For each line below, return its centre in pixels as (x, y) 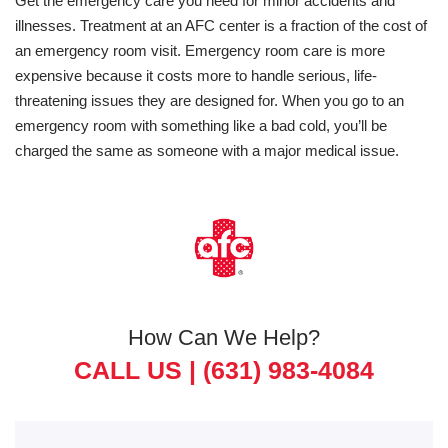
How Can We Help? (224, 337)
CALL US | (138, 370)
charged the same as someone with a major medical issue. (207, 150)
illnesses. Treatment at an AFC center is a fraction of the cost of (221, 25)
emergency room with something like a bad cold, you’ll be (201, 125)
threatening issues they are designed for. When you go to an (209, 100)
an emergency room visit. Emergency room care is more (200, 50)
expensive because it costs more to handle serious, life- (196, 75)
